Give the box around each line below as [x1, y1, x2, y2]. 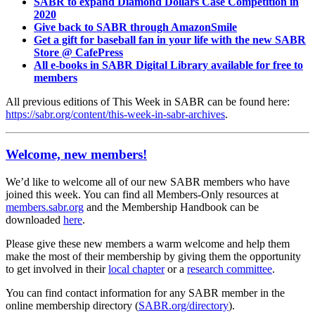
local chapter [108, 262, 165, 275]
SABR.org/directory [139, 299, 229, 311]
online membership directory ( [6, 299, 139, 311]
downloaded [6, 213, 63, 226]
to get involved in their [6, 262, 108, 275]
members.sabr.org [6, 200, 84, 213]
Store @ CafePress [34, 46, 123, 59]
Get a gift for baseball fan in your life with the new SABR [34, 34, 306, 46]
